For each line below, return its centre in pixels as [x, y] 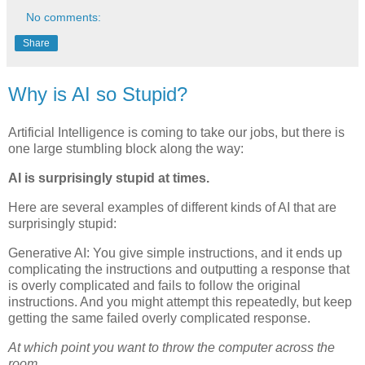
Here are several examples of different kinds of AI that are [172, 207]
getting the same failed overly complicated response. [159, 318]
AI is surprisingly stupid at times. [109, 178]
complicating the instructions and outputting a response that [179, 269]
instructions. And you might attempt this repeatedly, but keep [180, 301]
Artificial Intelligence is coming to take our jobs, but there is [176, 133]
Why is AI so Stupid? [98, 94]
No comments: [64, 17]
